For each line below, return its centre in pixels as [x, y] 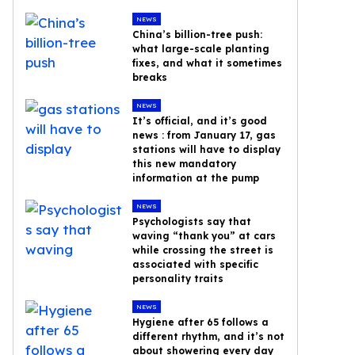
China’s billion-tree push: [198, 34]
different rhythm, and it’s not [209, 336]
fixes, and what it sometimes [208, 63]
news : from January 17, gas [204, 135]
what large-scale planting [201, 49]
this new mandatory [185, 164]
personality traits [178, 279]
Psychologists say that [192, 221]
